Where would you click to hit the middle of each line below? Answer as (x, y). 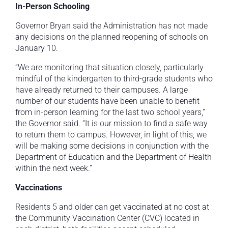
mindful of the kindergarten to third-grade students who (114, 79)
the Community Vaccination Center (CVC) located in (107, 218)
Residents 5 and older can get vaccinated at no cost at (112, 207)
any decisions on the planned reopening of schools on (112, 37)
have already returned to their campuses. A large (102, 90)
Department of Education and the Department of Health (113, 157)
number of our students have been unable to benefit (107, 101)
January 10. (37, 48)
